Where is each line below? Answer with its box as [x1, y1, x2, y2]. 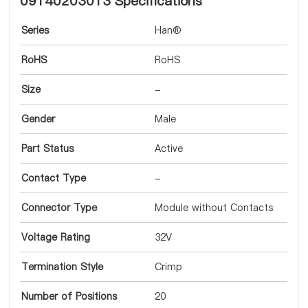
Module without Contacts [155, 201, 274, 214]
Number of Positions [21, 289, 118, 303]
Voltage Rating [21, 230, 91, 244]
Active [155, 142, 184, 155]
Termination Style [21, 260, 104, 274]
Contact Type [21, 171, 87, 185]
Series [21, 23, 49, 37]
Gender [21, 112, 56, 126]
